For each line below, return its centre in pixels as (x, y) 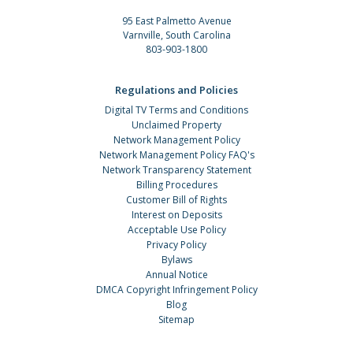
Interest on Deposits (176, 214)
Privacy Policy (176, 244)
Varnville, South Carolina (176, 35)
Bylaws (176, 259)
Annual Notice (176, 274)
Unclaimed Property (176, 124)
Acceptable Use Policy (176, 229)
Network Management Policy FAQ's (176, 154)
